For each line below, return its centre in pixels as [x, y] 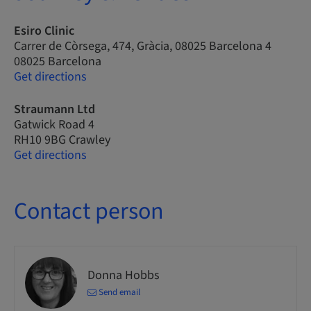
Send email [119, 292]
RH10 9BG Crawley [62, 140]
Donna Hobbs [124, 275]
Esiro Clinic [44, 31]
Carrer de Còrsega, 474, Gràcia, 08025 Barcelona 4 [143, 46]
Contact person [89, 211]
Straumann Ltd [54, 109]
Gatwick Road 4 [54, 125]
